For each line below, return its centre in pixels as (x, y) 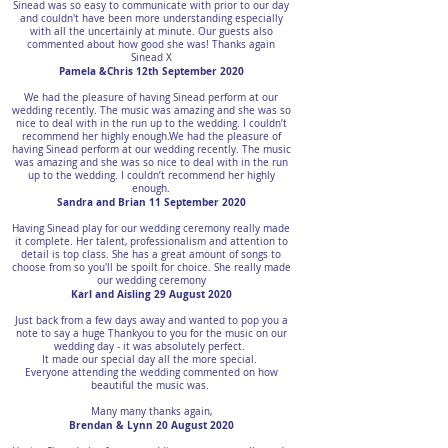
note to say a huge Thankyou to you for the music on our (151, 333)
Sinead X (151, 57)
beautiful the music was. (151, 385)
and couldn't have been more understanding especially (151, 18)
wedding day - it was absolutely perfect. (151, 346)
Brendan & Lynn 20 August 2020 (151, 425)
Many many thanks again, (151, 411)
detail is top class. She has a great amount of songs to (151, 254)
